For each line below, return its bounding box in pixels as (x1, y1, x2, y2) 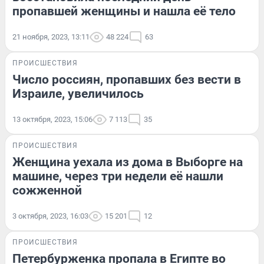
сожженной (12, 183, 82, 197)
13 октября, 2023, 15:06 (12, 114, 93, 124)
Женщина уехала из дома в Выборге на (12, 154, 243, 169)
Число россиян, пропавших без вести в (12, 72, 241, 87)
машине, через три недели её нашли (12, 169, 223, 183)
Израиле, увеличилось (12, 86, 144, 101)
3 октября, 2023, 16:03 (12, 211, 88, 220)
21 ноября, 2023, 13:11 (12, 32, 90, 41)
